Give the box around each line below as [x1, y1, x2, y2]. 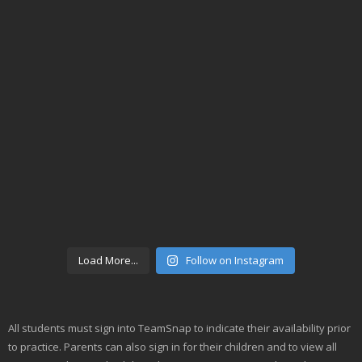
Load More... [78, 252, 138, 267]
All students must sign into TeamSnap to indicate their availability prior [8, 320, 351, 335]
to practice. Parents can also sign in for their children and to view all [8, 339, 337, 354]
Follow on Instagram [186, 252, 284, 267]
